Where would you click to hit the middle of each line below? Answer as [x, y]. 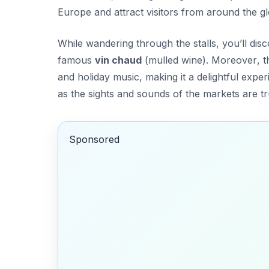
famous [76, 60]
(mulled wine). [177, 60]
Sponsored [94, 140]
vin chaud [118, 60]
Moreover [234, 60]
